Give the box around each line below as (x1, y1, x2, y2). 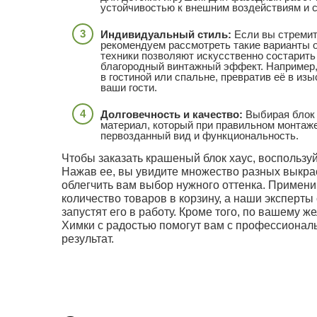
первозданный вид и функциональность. (100, 129, 299, 142)
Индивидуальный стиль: (100, 28, 231, 40)
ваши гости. (100, 81, 157, 93)
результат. (62, 232, 114, 245)
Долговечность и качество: (100, 108, 243, 120)
